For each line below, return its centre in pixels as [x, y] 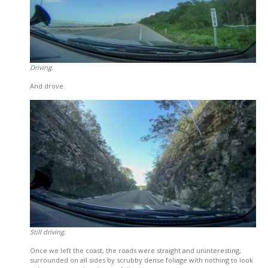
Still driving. [48, 232]
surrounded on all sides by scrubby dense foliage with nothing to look [141, 260]
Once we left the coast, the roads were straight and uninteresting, [135, 250]
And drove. [48, 86]
